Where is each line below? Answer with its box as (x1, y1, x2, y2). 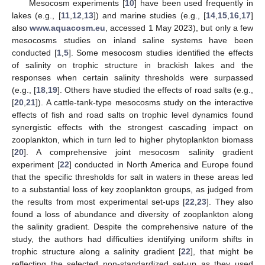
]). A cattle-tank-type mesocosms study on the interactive (35, 97, 253, 107)
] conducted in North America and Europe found (69, 159, 253, 169)
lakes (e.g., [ (12, 10, 61, 20)
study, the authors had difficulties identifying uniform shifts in (12, 234, 253, 244)
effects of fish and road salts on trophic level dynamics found (12, 109, 253, 119)
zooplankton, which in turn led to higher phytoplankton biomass (12, 134, 253, 144)
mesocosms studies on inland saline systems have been (12, 35, 253, 45)
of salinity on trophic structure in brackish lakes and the (12, 60, 253, 70)
